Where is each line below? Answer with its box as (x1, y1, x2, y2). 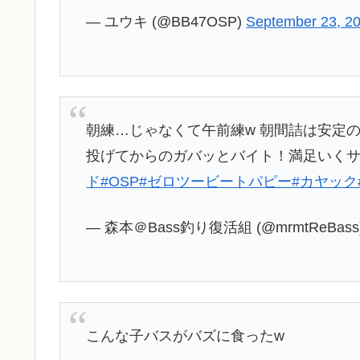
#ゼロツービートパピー (139, 173, 292, 190)
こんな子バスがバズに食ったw (86, 327, 285, 344)
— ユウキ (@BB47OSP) (86, 14, 247, 31)
